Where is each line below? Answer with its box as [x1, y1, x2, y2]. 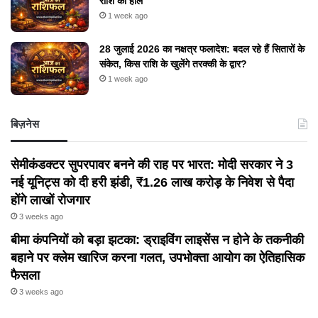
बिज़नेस [11, 118, 39, 131]
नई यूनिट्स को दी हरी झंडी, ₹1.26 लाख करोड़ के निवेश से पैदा [11, 175, 294, 190]
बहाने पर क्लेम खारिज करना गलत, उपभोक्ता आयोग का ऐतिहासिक [11, 251, 305, 265]
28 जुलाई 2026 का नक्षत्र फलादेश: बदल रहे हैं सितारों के [99, 43, 305, 55]
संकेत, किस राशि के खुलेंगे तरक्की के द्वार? [99, 58, 247, 70]
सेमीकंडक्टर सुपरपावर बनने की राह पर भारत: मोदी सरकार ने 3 [11, 158, 293, 172]
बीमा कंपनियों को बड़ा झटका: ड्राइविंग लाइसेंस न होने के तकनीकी [11, 233, 304, 248]
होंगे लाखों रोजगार [11, 193, 90, 208]
